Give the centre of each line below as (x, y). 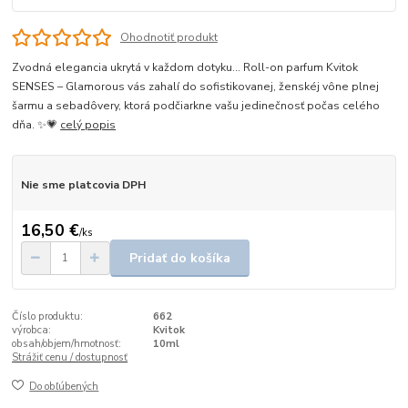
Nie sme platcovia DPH (83, 184)
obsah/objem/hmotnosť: (67, 343)
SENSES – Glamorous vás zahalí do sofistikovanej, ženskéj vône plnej (196, 86)
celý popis (88, 124)
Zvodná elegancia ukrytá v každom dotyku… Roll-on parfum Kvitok (185, 67)
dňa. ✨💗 (36, 124)
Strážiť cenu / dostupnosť (70, 357)
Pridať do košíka (180, 258)
